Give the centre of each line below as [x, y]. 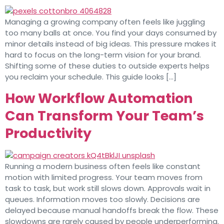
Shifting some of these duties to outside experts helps [107, 65]
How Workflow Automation [99, 98]
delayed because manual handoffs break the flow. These [112, 210]
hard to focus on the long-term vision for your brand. [103, 54]
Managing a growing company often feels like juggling [105, 21]
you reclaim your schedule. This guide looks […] [91, 76]
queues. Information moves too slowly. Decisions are [102, 199]
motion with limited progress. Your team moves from [104, 177]
